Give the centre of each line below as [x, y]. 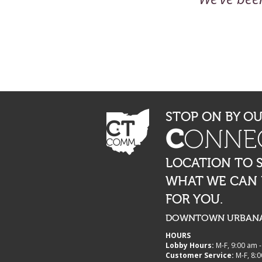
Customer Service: [200, 255]
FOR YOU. [194, 200]
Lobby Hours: [190, 245]
